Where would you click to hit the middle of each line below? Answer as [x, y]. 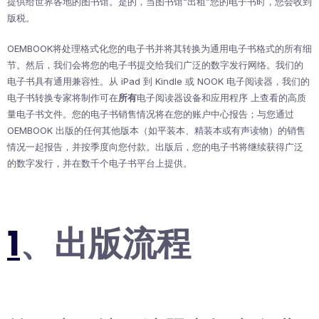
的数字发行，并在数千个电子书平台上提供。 [100, 163]
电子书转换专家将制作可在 [63, 98]
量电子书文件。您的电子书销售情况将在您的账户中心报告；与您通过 [151, 114]
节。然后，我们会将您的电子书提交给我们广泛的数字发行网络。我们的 [155, 65]
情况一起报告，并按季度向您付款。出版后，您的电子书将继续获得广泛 [155, 147]
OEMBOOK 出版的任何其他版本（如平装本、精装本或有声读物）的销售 [156, 131]
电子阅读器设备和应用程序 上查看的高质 [221, 98]
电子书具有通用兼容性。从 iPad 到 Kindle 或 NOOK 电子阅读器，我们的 [158, 82]
